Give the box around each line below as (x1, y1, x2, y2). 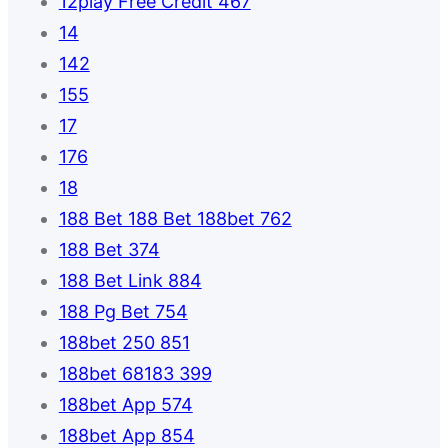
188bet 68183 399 (58, 363, 212, 385)
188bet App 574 (58, 394, 193, 416)
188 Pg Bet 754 (58, 301, 188, 323)
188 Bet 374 (58, 239, 160, 261)
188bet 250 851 (58, 332, 190, 354)
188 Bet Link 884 (58, 270, 202, 292)
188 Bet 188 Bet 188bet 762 (58, 208, 292, 230)
